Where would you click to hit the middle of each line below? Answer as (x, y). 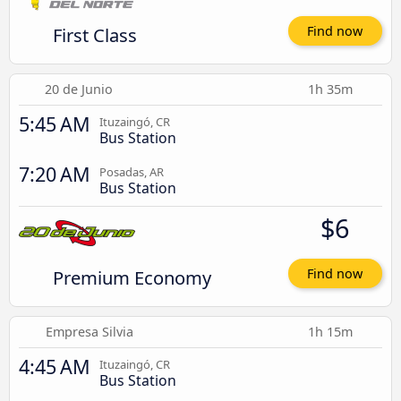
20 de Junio (79, 89)
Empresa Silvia (90, 332)
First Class (94, 34)
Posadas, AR (132, 171)
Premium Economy (132, 277)
